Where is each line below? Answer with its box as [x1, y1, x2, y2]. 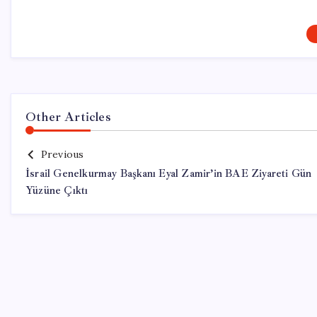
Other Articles [25, 109, 111, 125]
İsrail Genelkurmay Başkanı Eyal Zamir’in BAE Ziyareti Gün [25, 167, 312, 180]
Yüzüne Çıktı [25, 184, 88, 197]
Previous [40, 148, 84, 161]
